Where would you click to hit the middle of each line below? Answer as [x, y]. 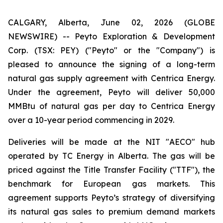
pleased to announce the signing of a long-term [111, 64]
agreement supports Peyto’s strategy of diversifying [111, 198]
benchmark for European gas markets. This [111, 184]
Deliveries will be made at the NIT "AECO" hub [111, 142]
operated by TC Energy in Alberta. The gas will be [111, 156]
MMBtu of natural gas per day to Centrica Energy [111, 106]
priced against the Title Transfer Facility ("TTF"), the [111, 170]
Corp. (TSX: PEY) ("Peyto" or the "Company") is [111, 50]
